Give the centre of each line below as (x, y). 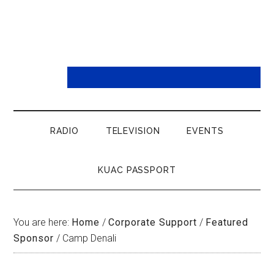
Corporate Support (153, 222)
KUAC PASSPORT (137, 170)
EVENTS (205, 131)
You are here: (43, 222)
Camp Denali (88, 238)
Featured (227, 222)
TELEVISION (133, 131)
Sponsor (34, 238)
